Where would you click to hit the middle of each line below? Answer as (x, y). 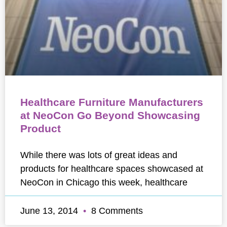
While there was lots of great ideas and (99, 155)
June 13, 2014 (50, 211)
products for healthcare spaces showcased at (112, 168)
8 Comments (116, 211)
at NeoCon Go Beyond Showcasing (110, 115)
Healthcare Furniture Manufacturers (112, 102)
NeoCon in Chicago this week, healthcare (104, 182)
